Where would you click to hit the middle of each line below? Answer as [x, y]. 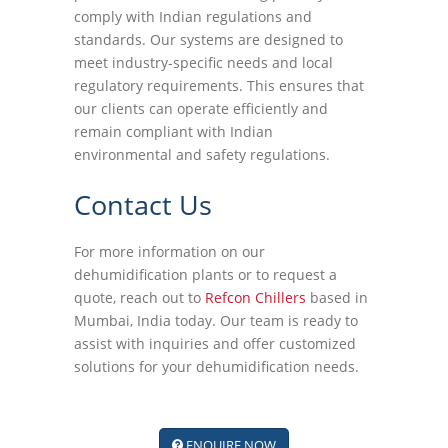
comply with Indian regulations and [193, 16]
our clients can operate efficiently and [201, 108]
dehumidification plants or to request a [205, 274]
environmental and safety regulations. [202, 154]
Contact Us [143, 204]
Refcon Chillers [255, 297]
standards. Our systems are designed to [208, 39]
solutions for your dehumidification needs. [216, 366]
